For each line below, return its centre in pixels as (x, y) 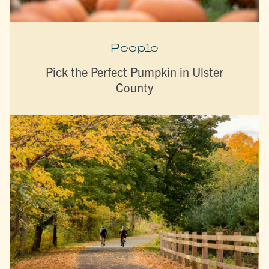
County (134, 87)
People (134, 47)
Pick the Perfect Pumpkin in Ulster (134, 71)
